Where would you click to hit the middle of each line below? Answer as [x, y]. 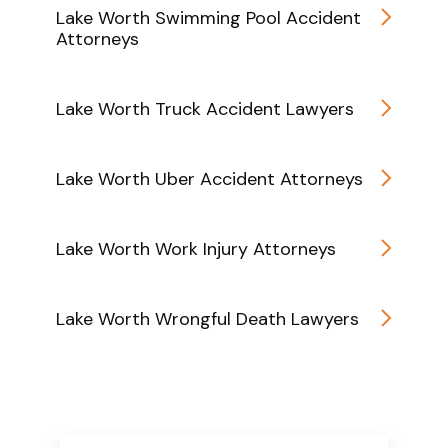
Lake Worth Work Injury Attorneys [196, 248]
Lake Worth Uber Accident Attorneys [209, 178]
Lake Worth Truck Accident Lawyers [205, 108]
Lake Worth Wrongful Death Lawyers [207, 318]
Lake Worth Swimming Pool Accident [208, 17]
